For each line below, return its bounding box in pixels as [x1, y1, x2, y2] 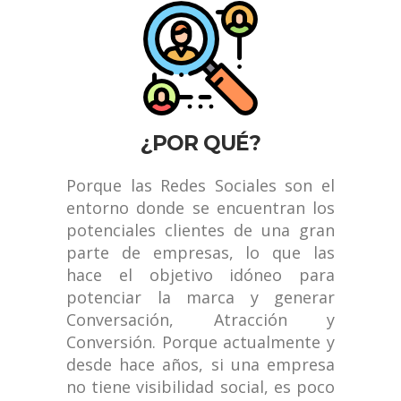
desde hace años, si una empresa [66, 353, 335, 375]
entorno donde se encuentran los [66, 196, 335, 218]
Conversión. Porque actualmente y [66, 330, 335, 353]
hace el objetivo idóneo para [66, 263, 335, 286]
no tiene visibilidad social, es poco [66, 375, 335, 397]
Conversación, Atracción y [66, 308, 335, 330]
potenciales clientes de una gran [66, 218, 335, 241]
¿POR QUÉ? [141, 130, 260, 156]
